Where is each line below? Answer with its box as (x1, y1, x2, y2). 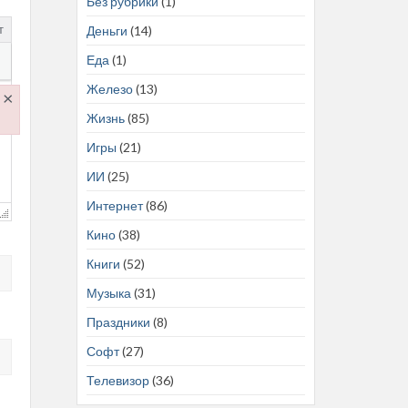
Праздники (86, 313, 150, 330)
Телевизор (86, 372, 149, 388)
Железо (86, 80, 133, 97)
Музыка (86, 284, 131, 301)
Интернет (86, 197, 143, 213)
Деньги (86, 22, 127, 38)
